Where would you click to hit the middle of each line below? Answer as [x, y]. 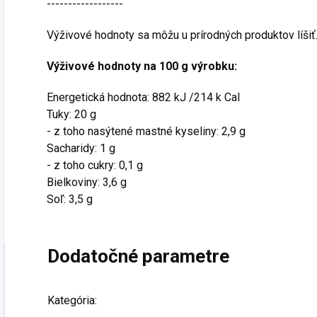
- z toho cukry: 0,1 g [95, 165]
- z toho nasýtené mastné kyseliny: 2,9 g [146, 131]
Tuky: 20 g [71, 114]
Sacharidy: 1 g [81, 148]
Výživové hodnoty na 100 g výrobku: [142, 66]
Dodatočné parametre [138, 256]
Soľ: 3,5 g [70, 199]
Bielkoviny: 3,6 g [87, 182]
